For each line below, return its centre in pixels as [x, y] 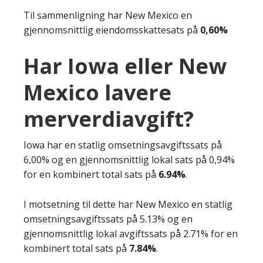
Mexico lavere [97, 92]
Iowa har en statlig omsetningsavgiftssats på [123, 145]
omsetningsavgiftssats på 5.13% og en [108, 219]
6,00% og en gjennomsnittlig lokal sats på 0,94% [129, 159]
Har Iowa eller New [125, 66]
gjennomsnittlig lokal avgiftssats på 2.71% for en [131, 233]
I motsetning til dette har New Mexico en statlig [128, 204]
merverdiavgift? [109, 119]
